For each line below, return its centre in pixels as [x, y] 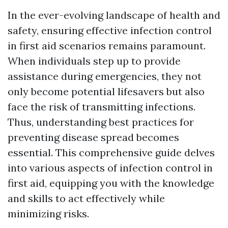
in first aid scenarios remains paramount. [107, 46]
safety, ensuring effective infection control [110, 30]
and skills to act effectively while [86, 198]
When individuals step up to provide [94, 61]
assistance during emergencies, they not [105, 76]
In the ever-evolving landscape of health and [114, 15]
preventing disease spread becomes [93, 137]
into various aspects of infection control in [110, 168]
